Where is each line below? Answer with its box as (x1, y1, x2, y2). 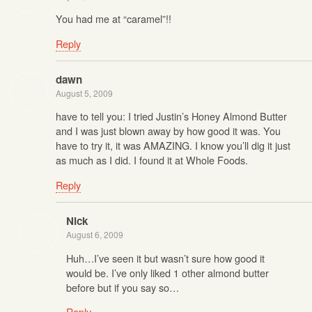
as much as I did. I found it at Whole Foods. (56, 153, 248, 168)
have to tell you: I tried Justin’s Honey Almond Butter (56, 109, 287, 124)
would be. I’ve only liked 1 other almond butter (66, 265, 269, 280)
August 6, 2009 (66, 228, 123, 241)
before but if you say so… (66, 279, 179, 295)
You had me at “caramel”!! (56, 11, 171, 26)
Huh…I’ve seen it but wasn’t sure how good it (66, 250, 265, 265)
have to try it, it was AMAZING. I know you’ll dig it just (56, 138, 290, 153)
